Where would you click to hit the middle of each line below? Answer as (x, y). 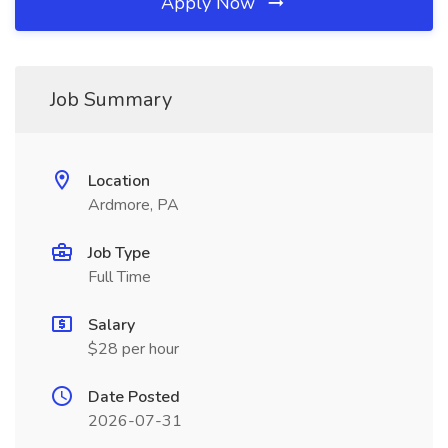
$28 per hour (133, 349)
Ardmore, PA (133, 205)
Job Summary (111, 99)
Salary (111, 325)
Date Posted (134, 397)
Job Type (119, 253)
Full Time (119, 277)
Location (119, 181)
